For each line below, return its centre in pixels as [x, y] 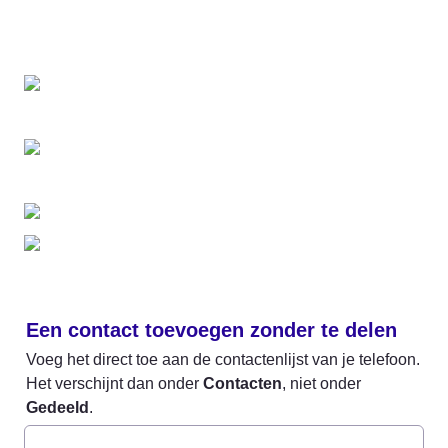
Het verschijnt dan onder [114, 383]
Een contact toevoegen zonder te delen [211, 329]
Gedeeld [57, 407]
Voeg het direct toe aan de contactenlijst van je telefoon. [223, 359]
